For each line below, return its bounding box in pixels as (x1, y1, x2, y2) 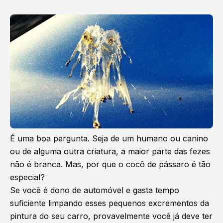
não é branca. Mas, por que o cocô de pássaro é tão (10, 159, 211, 170)
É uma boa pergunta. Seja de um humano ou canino (10, 133, 208, 144)
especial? (10, 172, 45, 183)
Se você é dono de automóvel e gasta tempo (10, 185, 179, 196)
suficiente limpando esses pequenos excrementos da (10, 198, 209, 209)
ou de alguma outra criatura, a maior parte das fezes (10, 146, 210, 157)
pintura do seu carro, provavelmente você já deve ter (10, 211, 213, 222)
